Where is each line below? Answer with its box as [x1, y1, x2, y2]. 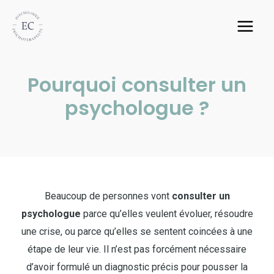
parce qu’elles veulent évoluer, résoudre [80, 208, 253, 220]
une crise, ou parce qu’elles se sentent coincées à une [21, 226, 253, 237]
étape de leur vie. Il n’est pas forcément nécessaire [28, 243, 246, 255]
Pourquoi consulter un [28, 71, 246, 98]
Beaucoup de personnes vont [44, 190, 172, 202]
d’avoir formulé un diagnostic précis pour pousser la [26, 261, 248, 273]
